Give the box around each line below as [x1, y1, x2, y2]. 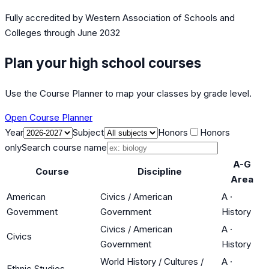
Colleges [5, 27, 41, 39]
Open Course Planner [5, 111, 92, 123]
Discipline [138, 165, 182, 177]
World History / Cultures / [100, 255, 204, 267]
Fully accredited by [5, 12, 85, 24]
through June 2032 [41, 27, 120, 39]
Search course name [22, 141, 107, 153]
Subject [73, 126, 104, 138]
